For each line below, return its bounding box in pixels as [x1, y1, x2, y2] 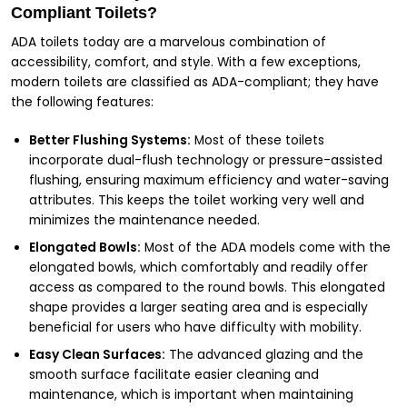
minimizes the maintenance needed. [29, 211, 260, 229]
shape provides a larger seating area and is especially [29, 298, 368, 316]
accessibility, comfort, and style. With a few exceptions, [11, 53, 361, 71]
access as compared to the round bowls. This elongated [29, 278, 385, 296]
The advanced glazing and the [165, 345, 363, 363]
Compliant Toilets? [11, 3, 157, 22]
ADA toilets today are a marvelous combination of [11, 33, 326, 51]
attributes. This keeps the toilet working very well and [29, 191, 364, 209]
